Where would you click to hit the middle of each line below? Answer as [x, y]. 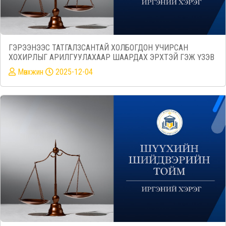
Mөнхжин [32, 72]
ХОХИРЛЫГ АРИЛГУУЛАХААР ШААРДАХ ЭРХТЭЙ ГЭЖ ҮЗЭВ [111, 58]
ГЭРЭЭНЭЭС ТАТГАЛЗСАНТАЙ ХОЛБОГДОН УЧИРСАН [98, 48]
